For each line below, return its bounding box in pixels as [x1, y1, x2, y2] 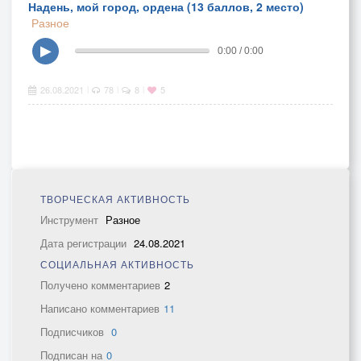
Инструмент [40, 212, 102, 227]
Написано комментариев [40, 301, 160, 316]
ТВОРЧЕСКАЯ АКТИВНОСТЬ [40, 192, 190, 205]
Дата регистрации [40, 235, 130, 251]
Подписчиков [40, 324, 107, 339]
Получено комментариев [40, 277, 160, 293]
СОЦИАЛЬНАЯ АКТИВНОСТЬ [40, 257, 194, 271]
